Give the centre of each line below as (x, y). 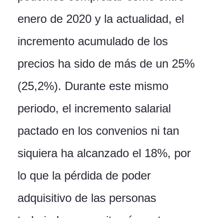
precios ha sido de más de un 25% (106, 64)
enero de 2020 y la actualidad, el (101, 19)
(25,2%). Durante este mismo (93, 86)
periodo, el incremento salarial (94, 109)
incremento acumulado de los (93, 41)
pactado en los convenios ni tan (98, 131)
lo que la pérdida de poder (84, 176)
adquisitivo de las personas (87, 198)
